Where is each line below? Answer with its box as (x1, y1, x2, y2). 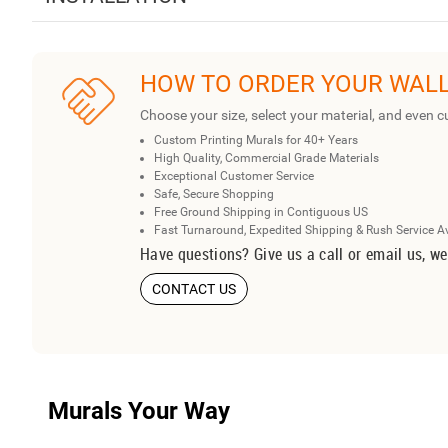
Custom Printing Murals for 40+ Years (154, 133, 358, 148)
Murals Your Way (48, 397, 230, 426)
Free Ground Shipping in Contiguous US (154, 205, 368, 220)
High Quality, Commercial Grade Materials (154, 151, 379, 166)
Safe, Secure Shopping (154, 187, 274, 202)
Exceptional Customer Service (154, 169, 314, 184)
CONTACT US (151, 281, 237, 298)
